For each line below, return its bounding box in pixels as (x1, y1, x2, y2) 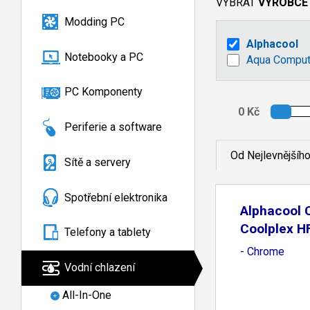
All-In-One (62, 289, 111, 302)
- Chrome (240, 244, 284, 258)
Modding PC (64, 15, 125, 28)
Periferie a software (64, 120, 162, 134)
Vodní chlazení (64, 261, 135, 275)
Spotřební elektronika (64, 190, 167, 204)
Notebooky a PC (64, 50, 143, 64)
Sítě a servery (64, 155, 131, 169)
